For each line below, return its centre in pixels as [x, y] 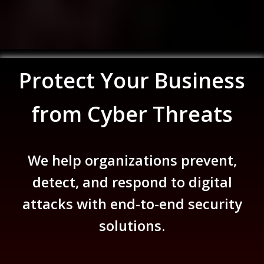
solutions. [132, 226]
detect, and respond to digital [132, 182]
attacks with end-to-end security [132, 204]
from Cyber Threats [132, 114]
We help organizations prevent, [132, 161]
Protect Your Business [132, 80]
